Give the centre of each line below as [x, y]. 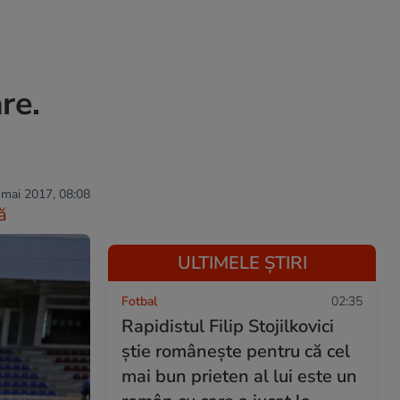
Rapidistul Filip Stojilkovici [228, 326]
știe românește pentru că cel [236, 351]
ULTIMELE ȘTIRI [242, 263]
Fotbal [139, 301]
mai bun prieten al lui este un [239, 376]
